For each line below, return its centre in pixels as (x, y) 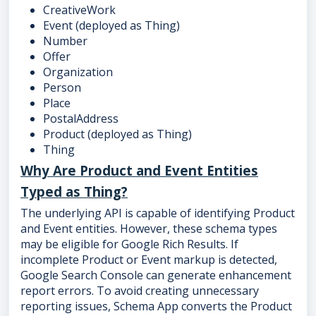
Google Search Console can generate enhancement (156, 275)
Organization (78, 72)
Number (65, 41)
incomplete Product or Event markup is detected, (149, 260)
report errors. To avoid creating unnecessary (140, 291)
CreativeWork (79, 10)
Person (62, 88)
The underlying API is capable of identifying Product (158, 213)
